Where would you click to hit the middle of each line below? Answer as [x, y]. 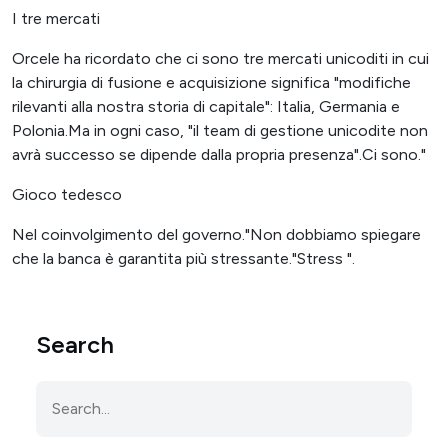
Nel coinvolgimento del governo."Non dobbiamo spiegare [216, 235]
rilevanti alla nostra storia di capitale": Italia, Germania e [206, 107]
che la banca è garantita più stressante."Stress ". [183, 259]
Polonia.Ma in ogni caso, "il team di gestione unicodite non [220, 131]
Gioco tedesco [67, 195]
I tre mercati [56, 19]
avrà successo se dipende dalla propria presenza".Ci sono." [219, 155]
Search [75, 345]
